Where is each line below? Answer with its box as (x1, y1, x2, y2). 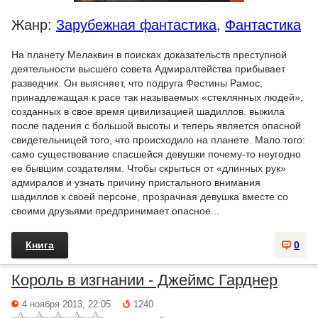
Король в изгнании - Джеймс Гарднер (11, 270, 278, 289)
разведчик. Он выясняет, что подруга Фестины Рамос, (11, 77, 263, 89)
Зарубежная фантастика (56, 16, 216, 33)
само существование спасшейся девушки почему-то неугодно (11, 148, 301, 160)
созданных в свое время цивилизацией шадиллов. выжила (11, 105, 285, 117)
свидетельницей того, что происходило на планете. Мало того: (11, 133, 305, 146)
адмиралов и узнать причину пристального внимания (11, 176, 261, 188)
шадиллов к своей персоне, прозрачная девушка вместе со (11, 190, 288, 202)
